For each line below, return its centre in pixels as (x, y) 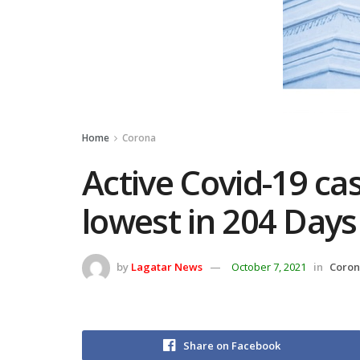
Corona (139, 138)
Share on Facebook (232, 345)
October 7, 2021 (269, 266)
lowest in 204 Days (219, 221)
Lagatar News (167, 266)
